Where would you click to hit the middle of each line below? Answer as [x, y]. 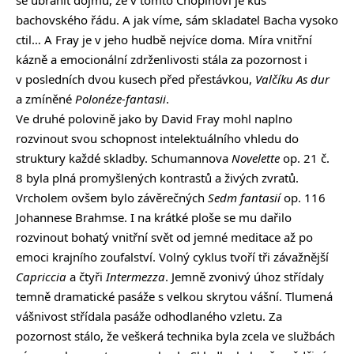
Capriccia [41, 277]
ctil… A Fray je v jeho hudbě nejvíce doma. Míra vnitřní [164, 40]
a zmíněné [45, 99]
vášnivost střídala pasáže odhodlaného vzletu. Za [149, 316]
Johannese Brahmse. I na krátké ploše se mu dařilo [154, 218]
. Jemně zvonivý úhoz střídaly [245, 277]
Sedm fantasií [244, 198]
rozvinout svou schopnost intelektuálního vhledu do [157, 139]
